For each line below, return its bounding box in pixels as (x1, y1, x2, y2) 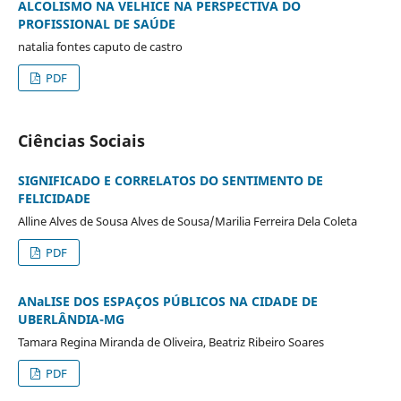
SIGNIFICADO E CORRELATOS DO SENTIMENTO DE (17, 171, 323, 189)
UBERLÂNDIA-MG (17, 310, 124, 328)
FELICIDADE (17, 189, 90, 207)
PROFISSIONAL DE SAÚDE (17, 14, 175, 32)
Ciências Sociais (17, 129, 145, 151)
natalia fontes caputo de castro (17, 38, 183, 55)
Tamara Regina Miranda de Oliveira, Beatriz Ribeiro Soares (17, 333, 324, 350)
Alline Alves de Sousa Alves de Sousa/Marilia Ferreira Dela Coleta (17, 212, 357, 229)
